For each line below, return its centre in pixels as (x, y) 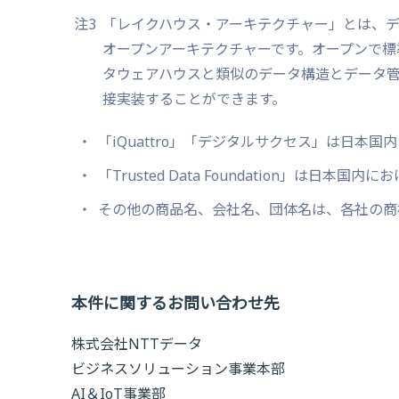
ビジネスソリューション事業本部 (178, 369)
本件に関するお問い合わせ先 (175, 303)
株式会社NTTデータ (137, 344)
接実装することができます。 (194, 99)
